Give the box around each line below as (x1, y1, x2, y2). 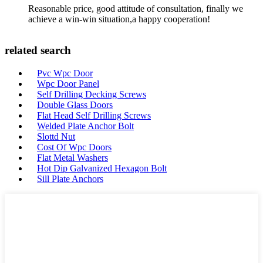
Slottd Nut (37, 131, 75, 141)
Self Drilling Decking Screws (37, 89, 146, 99)
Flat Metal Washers (37, 153, 108, 163)
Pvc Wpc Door (37, 68, 93, 78)
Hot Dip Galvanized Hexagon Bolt (37, 163, 167, 173)
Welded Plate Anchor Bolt (37, 121, 134, 131)
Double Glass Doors (37, 100, 113, 110)
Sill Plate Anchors (37, 174, 103, 184)
